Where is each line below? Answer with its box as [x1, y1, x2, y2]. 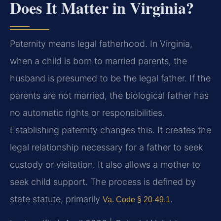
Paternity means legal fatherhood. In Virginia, [10, 38, 192, 49]
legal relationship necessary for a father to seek [10, 142, 203, 152]
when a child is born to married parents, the [10, 55, 187, 66]
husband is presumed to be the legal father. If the [10, 73, 211, 83]
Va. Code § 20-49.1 [103, 195, 170, 204]
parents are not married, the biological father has [10, 90, 209, 101]
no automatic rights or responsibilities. [10, 107, 165, 118]
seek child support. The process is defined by [10, 176, 196, 187]
